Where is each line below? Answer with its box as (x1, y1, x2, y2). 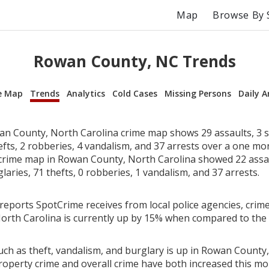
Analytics (67, 87, 105, 99)
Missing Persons (165, 87, 231, 99)
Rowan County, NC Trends (33, 50, 236, 73)
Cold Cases (112, 87, 157, 99)
